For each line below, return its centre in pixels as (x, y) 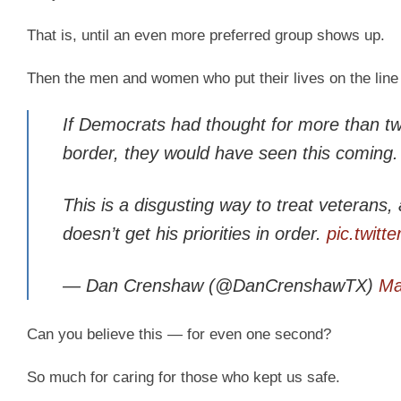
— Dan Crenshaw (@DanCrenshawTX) (220, 286)
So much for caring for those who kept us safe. (183, 378)
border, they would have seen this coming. (230, 153)
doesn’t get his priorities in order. (194, 234)
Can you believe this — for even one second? (179, 335)
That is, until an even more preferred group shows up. (206, 36)
